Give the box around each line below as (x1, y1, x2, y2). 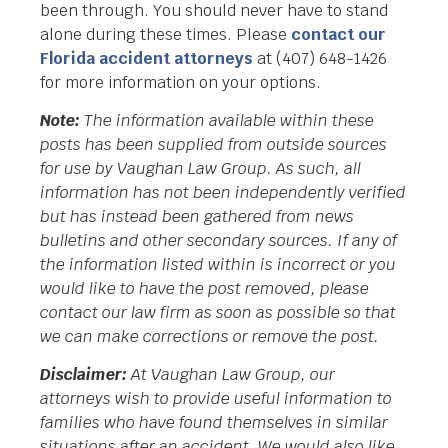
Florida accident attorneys (40, 47, 253, 69)
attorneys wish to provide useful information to (40, 388, 392, 410)
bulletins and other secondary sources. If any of (40, 230, 397, 252)
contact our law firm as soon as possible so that (40, 302, 396, 324)
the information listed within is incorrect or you (40, 254, 396, 276)
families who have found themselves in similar (40, 412, 388, 434)
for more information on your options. (40, 71, 321, 93)
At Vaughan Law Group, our (127, 364, 335, 386)
